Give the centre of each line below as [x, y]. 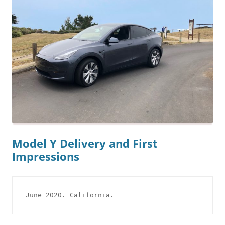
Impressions [46, 157]
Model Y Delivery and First [85, 144]
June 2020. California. [70, 195]
